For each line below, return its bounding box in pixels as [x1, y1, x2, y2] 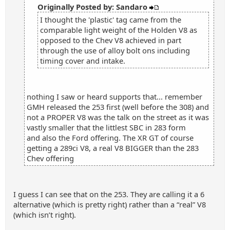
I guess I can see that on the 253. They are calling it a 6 [13, 189, 204, 199]
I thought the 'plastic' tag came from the [40, 14, 181, 25]
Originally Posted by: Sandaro [37, 2, 149, 12]
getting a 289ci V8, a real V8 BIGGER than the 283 [27, 143, 199, 153]
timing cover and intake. [40, 55, 125, 66]
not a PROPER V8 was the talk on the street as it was [27, 112, 209, 122]
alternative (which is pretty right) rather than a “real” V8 [13, 199, 206, 209]
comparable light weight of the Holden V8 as [40, 25, 197, 35]
